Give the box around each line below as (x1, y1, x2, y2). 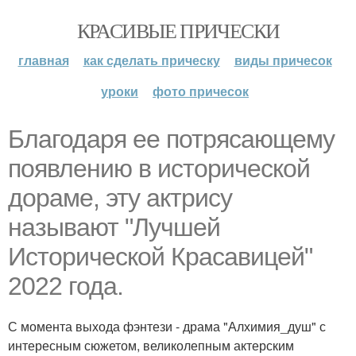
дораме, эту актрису (8, 184, 232, 212)
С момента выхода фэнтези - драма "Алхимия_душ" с (8, 317, 326, 335)
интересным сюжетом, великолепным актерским (8, 336, 294, 354)
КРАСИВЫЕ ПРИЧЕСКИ (76, 17, 280, 44)
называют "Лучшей (8, 213, 220, 242)
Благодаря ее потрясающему (8, 125, 335, 153)
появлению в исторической (8, 154, 310, 183)
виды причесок (234, 51, 332, 69)
